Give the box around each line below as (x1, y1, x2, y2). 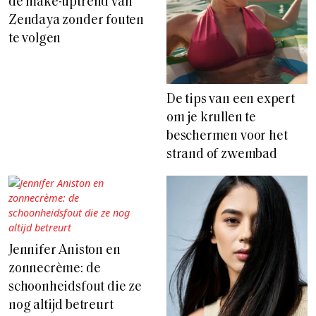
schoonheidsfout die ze (8, 281, 142, 295)
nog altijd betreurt (8, 299, 114, 313)
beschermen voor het (166, 130, 288, 144)
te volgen (8, 32, 61, 47)
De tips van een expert (166, 93, 295, 107)
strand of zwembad (166, 148, 277, 162)
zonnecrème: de (8, 262, 101, 276)
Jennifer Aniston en (8, 244, 121, 258)
